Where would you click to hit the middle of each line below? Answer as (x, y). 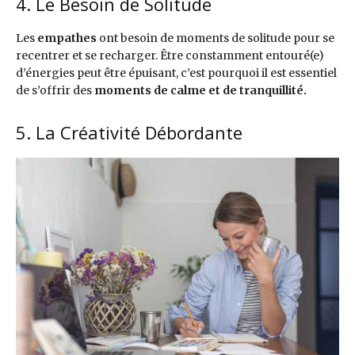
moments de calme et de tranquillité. (199, 91)
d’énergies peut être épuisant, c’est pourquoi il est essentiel (176, 73)
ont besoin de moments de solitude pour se (216, 38)
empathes (67, 38)
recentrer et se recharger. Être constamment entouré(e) (170, 56)
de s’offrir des (54, 91)
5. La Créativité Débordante (129, 133)
